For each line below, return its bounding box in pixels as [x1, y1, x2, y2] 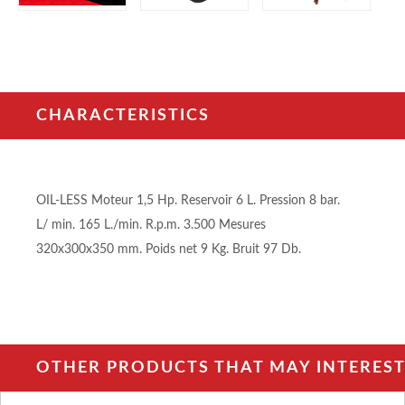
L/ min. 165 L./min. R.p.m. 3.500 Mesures [36, 218, 266, 231]
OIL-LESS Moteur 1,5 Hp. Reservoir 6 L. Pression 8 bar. [36, 193, 340, 207]
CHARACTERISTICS [36, 107, 210, 124]
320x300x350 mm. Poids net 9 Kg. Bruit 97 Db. [36, 242, 301, 256]
